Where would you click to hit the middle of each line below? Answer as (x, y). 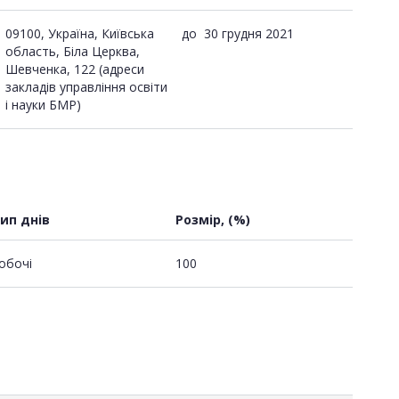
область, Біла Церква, (73, 51)
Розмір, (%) (213, 219)
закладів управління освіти (86, 86)
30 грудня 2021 (249, 33)
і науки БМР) (43, 104)
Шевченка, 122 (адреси (75, 69)
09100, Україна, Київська (80, 33)
